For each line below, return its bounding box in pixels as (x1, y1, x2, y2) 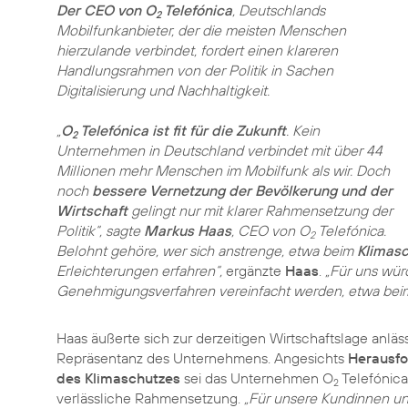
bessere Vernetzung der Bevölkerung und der (92, 181, 393, 199)
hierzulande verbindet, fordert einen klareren (56, 41, 338, 59)
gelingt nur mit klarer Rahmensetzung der (127, 201, 393, 219)
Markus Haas (144, 221, 231, 240)
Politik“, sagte (56, 221, 144, 240)
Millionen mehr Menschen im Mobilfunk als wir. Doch (56, 161, 390, 179)
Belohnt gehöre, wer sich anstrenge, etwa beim (56, 241, 357, 260)
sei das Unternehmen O (180, 369, 333, 387)
